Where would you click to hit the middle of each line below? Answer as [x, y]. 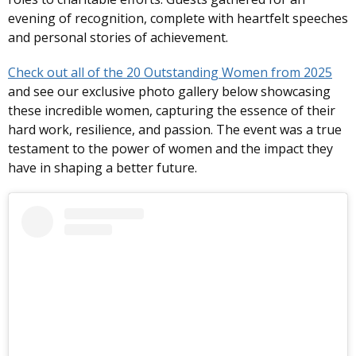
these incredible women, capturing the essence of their [172, 111]
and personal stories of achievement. [118, 38]
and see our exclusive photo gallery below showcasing [169, 92]
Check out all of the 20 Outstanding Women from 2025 [170, 73]
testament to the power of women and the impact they [170, 149]
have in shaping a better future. [104, 168]
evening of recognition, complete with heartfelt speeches [178, 19]
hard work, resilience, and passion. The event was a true [175, 130]
